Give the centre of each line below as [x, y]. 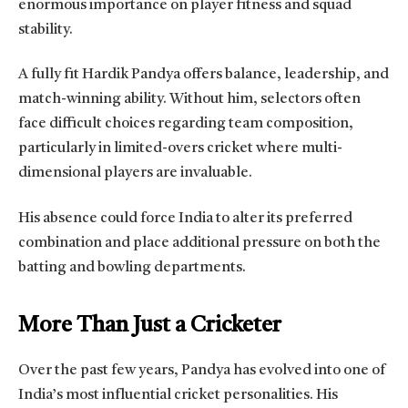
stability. [46, 31]
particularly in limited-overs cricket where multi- [180, 149]
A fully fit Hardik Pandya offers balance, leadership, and [204, 75]
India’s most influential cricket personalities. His [178, 396]
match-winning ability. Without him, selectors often [189, 100]
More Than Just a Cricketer [150, 326]
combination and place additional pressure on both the [199, 243]
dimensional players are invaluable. [135, 173]
